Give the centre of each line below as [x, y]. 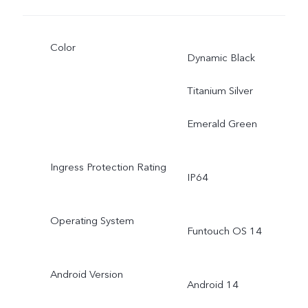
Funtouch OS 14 [224, 231]
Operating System [92, 220]
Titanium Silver [220, 91]
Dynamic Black [221, 58]
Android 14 [212, 284]
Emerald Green [222, 124]
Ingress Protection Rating [108, 167]
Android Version [86, 274]
